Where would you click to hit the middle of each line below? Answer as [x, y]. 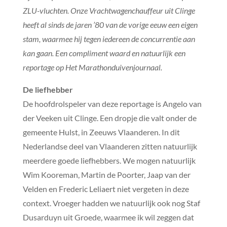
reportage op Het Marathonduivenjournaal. [92, 67]
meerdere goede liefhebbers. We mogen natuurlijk [109, 160]
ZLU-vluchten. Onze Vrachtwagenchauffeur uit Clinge [109, 10]
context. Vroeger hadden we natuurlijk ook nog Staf [111, 203]
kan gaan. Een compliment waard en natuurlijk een [104, 53]
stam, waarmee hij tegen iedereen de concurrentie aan [109, 39]
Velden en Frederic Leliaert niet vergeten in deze [106, 188]
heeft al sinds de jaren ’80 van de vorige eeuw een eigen [110, 24]
